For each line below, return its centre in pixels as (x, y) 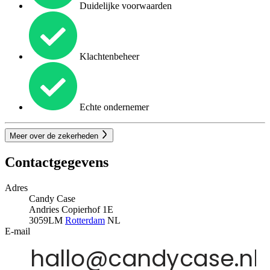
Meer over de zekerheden (55, 136)
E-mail (17, 231)
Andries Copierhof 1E (71, 209)
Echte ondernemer (113, 107)
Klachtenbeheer (108, 57)
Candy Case (52, 198)
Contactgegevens (57, 162)
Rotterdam (85, 220)
